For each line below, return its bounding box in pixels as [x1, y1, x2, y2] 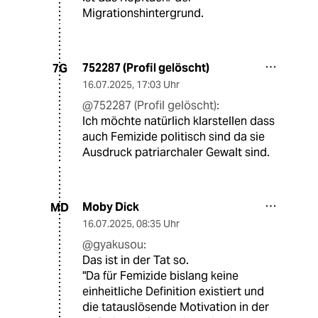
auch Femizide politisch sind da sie [82, 129, 265, 145]
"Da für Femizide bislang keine [82, 268, 238, 284]
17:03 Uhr [136, 78, 180, 92]
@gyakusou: [82, 237, 146, 253]
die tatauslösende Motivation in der [82, 300, 269, 315]
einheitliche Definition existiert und [82, 284, 264, 300]
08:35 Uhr [136, 217, 180, 231]
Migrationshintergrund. [82, 6, 204, 21]
